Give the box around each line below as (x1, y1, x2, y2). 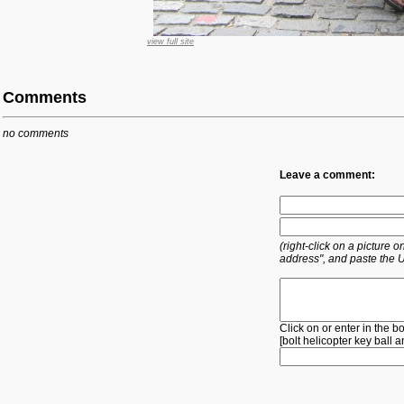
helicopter (303, 334, 352, 347)
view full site (147, 37, 194, 46)
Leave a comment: (280, 169, 375, 181)
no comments (3, 127, 69, 140)
